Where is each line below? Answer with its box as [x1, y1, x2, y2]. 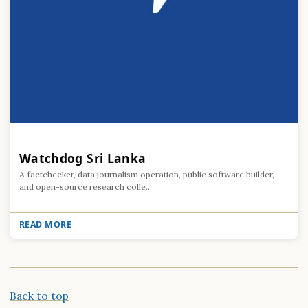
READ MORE [19, 219, 72, 231]
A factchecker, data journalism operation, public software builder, [19, 169, 274, 180]
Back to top [10, 288, 69, 302]
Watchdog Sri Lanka [19, 149, 146, 166]
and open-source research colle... [19, 181, 152, 192]
